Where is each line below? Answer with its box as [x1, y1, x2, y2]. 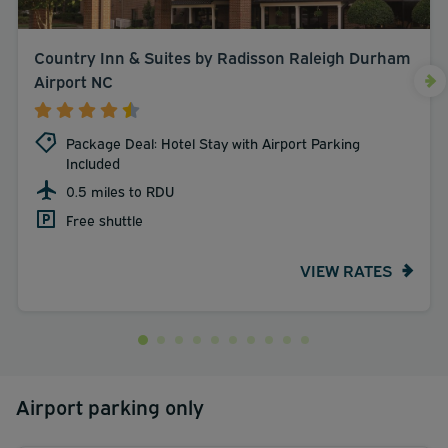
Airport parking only [16, 391, 204, 419]
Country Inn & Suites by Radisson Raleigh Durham [34, 45, 411, 68]
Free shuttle [66, 209, 143, 229]
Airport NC [34, 69, 113, 92]
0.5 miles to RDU [66, 180, 174, 200]
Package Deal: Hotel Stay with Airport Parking [66, 132, 360, 152]
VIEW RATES [300, 259, 392, 282]
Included [66, 152, 120, 172]
